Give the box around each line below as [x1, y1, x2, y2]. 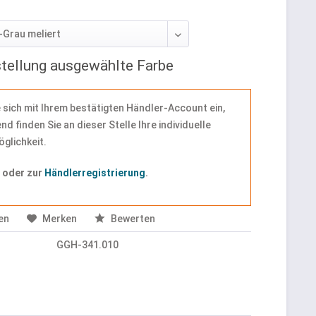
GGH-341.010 [56, 239, 119, 250]
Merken [42, 213, 78, 224]
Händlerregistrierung [44, 167, 146, 178]
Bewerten [109, 213, 156, 224]
